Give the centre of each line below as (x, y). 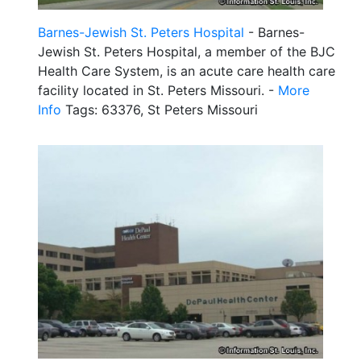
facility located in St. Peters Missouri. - (158, 90)
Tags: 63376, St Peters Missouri (160, 109)
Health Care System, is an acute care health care (187, 71)
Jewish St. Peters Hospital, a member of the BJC (187, 51)
